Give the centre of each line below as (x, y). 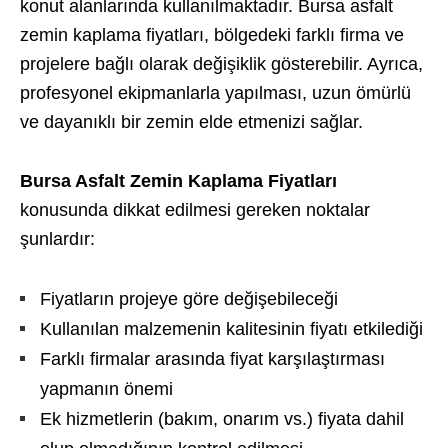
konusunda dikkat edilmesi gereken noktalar (195, 210)
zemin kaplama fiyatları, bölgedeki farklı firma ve (212, 35)
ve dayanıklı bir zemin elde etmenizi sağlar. (191, 122)
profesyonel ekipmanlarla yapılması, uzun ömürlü (215, 93)
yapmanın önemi (106, 389)
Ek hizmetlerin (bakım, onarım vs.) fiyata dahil (222, 419)
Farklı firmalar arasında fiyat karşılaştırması (212, 359)
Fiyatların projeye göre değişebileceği (189, 299)
